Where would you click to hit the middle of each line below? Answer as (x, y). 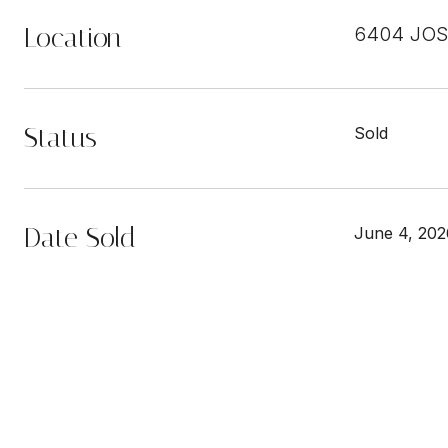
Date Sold (80, 237)
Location (72, 37)
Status (60, 137)
